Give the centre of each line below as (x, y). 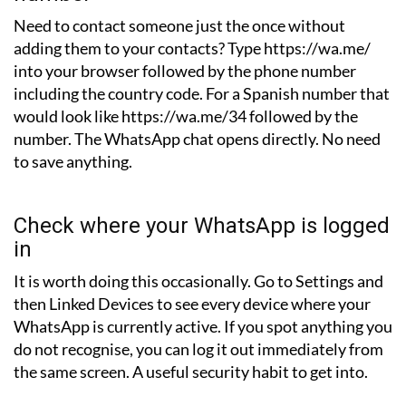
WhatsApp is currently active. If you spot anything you (203, 327)
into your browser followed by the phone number (185, 71)
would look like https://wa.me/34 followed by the (186, 116)
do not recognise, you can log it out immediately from (198, 349)
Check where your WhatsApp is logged (202, 226)
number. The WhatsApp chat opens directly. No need (197, 139)
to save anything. (73, 162)
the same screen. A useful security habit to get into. (191, 372)
